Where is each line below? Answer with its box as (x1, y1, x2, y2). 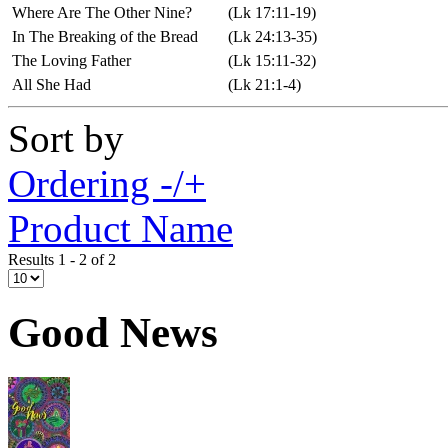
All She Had (12, 75, 91, 93)
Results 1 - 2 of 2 (8, 250, 116, 268)
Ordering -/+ (8, 161, 206, 205)
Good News (8, 308, 218, 356)
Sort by (8, 116, 124, 160)
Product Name (8, 206, 233, 250)
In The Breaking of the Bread (12, 27, 198, 45)
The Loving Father (12, 51, 131, 69)
